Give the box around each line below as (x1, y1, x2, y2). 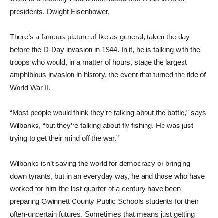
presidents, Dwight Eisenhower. (10, 7, 109, 16)
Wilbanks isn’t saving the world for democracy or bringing (10, 159, 190, 167)
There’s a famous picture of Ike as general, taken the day (10, 32, 190, 41)
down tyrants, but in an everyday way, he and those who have (10, 171, 205, 180)
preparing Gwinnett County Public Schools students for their (10, 197, 199, 205)
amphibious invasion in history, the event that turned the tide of (10, 70, 206, 79)
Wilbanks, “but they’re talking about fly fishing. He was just (10, 121, 193, 129)
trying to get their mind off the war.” (10, 133, 119, 142)
